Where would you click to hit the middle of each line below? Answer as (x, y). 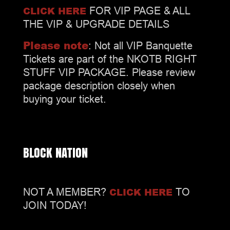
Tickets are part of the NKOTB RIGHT (110, 59)
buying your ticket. (64, 99)
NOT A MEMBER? (66, 191)
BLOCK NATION (55, 152)
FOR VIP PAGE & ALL (138, 10)
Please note (55, 45)
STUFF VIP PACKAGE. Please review (109, 72)
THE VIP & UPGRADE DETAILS (96, 24)
